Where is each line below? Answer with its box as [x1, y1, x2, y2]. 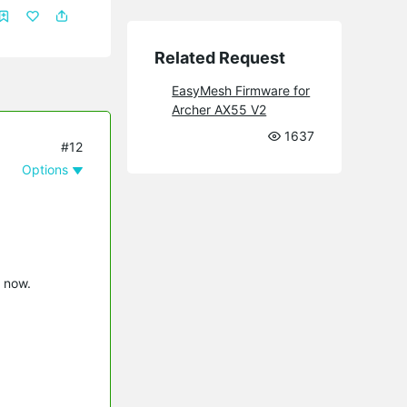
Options [22, 161, 69, 177]
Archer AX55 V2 [172, 101, 267, 117]
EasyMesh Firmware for [172, 82, 311, 98]
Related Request [154, 47, 286, 67]
